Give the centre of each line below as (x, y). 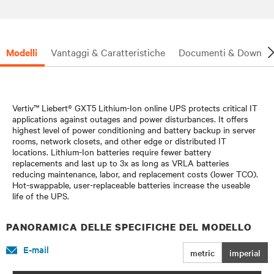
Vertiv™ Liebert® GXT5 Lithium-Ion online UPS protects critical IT (135, 107)
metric (202, 252)
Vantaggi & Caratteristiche (108, 52)
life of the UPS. (41, 195)
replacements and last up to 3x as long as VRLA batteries (121, 162)
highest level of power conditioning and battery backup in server (134, 129)
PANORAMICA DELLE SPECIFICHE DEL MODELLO (129, 227)
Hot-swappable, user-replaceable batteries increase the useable (131, 184)
